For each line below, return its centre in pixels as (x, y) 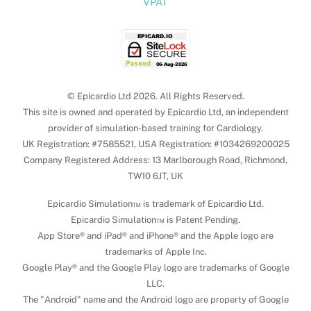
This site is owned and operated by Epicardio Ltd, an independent (155, 112)
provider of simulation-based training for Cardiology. (155, 128)
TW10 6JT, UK (155, 176)
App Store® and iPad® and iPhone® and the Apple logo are (155, 236)
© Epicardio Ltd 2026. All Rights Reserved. (155, 96)
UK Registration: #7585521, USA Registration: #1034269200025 (155, 144)
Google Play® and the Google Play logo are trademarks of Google (155, 268)
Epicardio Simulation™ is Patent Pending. (155, 220)
